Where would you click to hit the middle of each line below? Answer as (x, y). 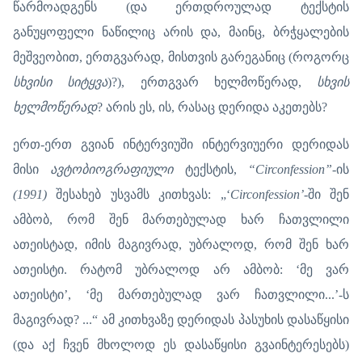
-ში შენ (326, 194)
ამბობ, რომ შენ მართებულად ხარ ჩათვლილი (181, 219)
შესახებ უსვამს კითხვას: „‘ (139, 194)
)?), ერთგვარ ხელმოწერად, (212, 82)
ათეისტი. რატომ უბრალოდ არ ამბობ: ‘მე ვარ (181, 269)
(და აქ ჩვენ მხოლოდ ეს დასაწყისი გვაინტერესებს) (181, 344)
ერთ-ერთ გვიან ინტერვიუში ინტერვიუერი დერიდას (181, 144)
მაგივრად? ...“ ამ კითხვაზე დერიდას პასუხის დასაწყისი (181, 319)
